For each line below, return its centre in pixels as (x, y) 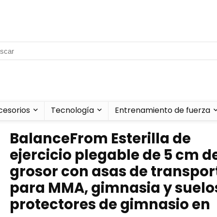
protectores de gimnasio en (110, 204)
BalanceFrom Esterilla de (100, 139)
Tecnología (72, 110)
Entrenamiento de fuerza (162, 110)
